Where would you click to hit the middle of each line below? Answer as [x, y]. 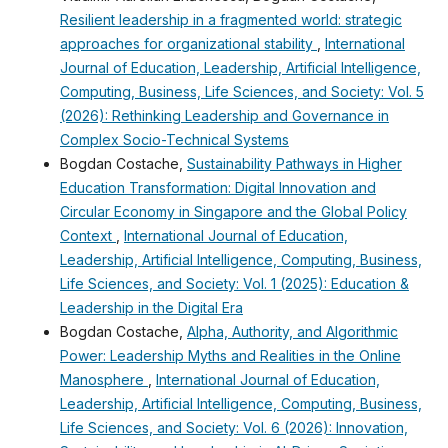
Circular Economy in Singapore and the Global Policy [233, 211]
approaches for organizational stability [188, 43]
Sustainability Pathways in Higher [294, 163]
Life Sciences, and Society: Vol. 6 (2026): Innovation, [233, 427]
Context [87, 235]
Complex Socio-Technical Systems [174, 139]
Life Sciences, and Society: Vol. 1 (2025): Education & [234, 283]
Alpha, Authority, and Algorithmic [292, 331]
